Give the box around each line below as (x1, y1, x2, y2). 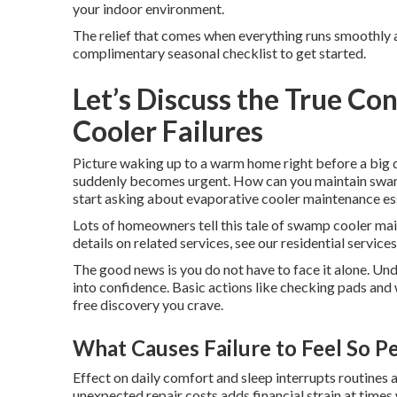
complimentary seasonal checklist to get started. (73, 44, 366, 61)
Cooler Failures (73, 113, 263, 148)
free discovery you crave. (73, 296, 223, 313)
